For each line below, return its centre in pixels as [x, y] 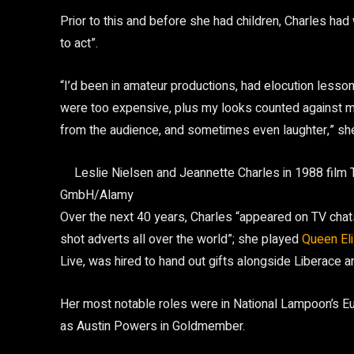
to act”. [79, 43]
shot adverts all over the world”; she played [181, 239]
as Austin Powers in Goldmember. [153, 326]
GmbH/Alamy [97, 195]
